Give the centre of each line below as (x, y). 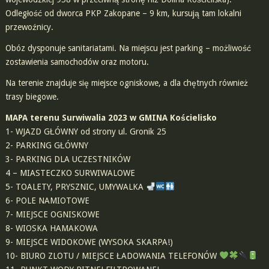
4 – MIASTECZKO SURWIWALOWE (70, 173)
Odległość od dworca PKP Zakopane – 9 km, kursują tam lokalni (123, 14)
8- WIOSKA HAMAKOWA (51, 228)
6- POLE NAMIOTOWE (47, 201)
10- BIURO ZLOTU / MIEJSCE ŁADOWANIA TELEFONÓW (112, 256)
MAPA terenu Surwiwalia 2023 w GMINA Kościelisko (111, 118)
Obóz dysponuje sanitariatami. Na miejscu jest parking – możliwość (128, 48)
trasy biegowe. (32, 97)
